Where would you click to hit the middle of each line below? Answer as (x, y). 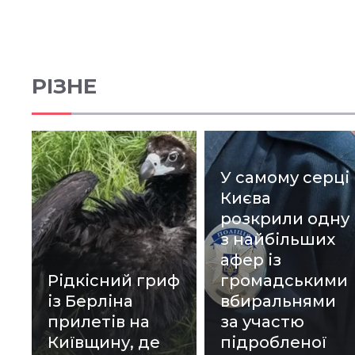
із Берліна (90, 301)
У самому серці (284, 177)
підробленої (273, 342)
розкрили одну (284, 218)
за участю (262, 321)
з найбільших (277, 239)
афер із (250, 260)
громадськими (284, 280)
